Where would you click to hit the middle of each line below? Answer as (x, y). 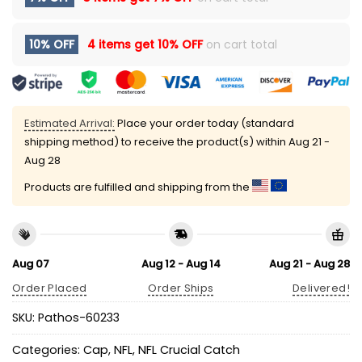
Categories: (48, 350)
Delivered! (321, 288)
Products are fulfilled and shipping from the (138, 187)
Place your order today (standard (204, 124)
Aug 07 (31, 263)
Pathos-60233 (79, 318)
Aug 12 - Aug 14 (181, 263)
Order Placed (50, 288)
